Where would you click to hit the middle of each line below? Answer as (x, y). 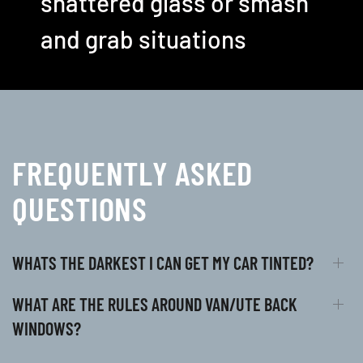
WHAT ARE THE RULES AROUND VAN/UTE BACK (155, 303)
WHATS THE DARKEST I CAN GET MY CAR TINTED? (163, 263)
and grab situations (143, 39)
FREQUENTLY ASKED (132, 172)
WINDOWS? (47, 328)
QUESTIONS (80, 208)
